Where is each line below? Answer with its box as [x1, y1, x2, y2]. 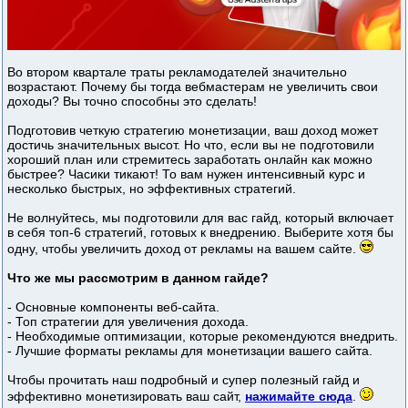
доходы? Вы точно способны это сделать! [7, 94, 257, 109]
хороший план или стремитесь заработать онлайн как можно [7, 152, 372, 168]
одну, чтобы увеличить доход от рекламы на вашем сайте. [7, 241, 360, 257]
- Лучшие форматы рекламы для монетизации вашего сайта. [7, 343, 372, 359]
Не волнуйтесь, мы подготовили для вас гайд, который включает [7, 210, 393, 226]
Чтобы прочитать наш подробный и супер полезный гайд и [7, 372, 360, 388]
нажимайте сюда [245, 389, 352, 404]
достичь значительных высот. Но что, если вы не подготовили [7, 138, 374, 153]
